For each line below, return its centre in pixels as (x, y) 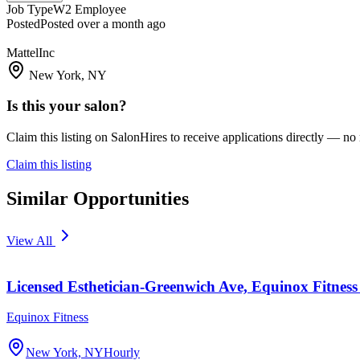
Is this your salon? (67, 106)
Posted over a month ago (103, 23)
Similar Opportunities (98, 198)
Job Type (30, 9)
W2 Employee (90, 9)
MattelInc (31, 52)
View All (31, 240)
